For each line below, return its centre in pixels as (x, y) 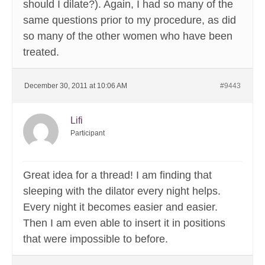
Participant (88, 133)
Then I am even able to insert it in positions (124, 223)
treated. (41, 52)
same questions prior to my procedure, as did (130, 20)
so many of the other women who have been (128, 36)
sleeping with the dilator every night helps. (122, 191)
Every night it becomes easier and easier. (120, 207)
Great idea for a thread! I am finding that (117, 175)
